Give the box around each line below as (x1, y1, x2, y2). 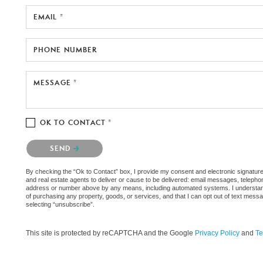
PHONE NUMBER (33, 45, 97, 54)
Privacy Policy (195, 228, 240, 237)
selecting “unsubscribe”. (26, 200, 95, 208)
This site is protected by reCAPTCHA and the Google (26, 228, 195, 237)
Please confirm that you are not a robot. (26, 136, 157, 147)
